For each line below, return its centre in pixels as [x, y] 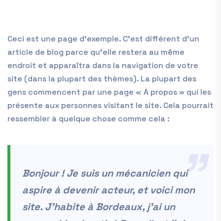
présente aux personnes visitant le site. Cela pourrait [110, 105]
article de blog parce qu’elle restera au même [96, 52]
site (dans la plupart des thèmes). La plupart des [102, 78]
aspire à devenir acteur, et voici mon [109, 190]
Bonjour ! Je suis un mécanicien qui [105, 173]
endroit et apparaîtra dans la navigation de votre [103, 65]
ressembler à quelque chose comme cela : [89, 118]
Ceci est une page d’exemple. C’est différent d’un [103, 38]
